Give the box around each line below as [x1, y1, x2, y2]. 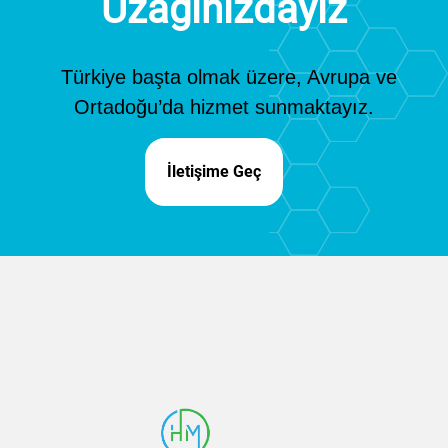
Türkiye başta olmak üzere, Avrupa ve [61, 66, 397, 89]
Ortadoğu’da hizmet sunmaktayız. [74, 96, 374, 119]
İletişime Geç [167, 162, 261, 182]
